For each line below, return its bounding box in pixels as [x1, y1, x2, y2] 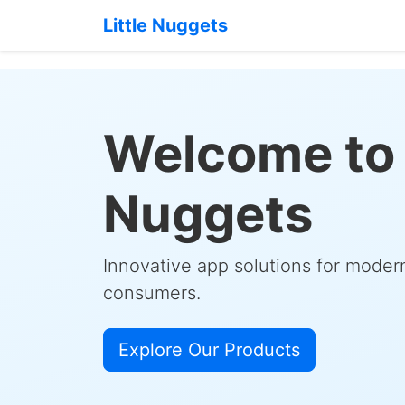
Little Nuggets [103, 14, 228, 36]
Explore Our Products [118, 339, 300, 361]
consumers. [103, 282, 201, 304]
